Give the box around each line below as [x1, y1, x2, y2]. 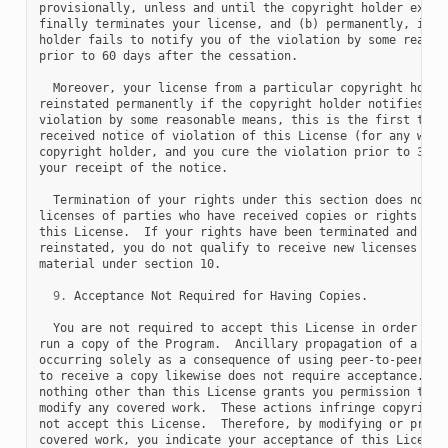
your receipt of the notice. [38, 160, 228, 175]
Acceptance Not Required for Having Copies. [66, 288, 368, 303]
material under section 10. [38, 256, 221, 271]
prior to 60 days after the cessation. [38, 48, 298, 63]
